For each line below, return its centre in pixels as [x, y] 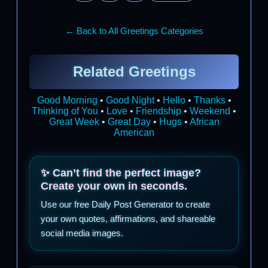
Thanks [209, 100]
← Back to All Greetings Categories [134, 31]
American [134, 132]
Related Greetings [134, 71]
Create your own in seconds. [114, 185]
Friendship [159, 111]
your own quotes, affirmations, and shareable [128, 218]
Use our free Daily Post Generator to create [125, 204]
